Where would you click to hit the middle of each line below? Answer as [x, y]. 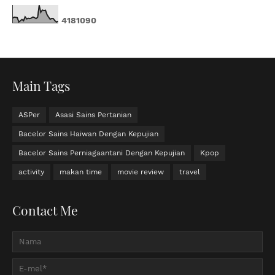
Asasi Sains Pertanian [93, 114]
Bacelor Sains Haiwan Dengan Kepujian [88, 134]
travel [190, 172]
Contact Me [45, 210]
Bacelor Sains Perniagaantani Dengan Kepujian [102, 153]
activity [31, 172]
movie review [141, 172]
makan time [81, 172]
